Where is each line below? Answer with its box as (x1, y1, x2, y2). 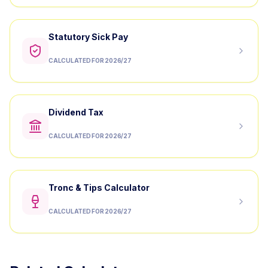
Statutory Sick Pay (48, 32, 128, 42)
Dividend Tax (48, 107, 103, 117)
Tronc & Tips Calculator (48, 182, 150, 193)
